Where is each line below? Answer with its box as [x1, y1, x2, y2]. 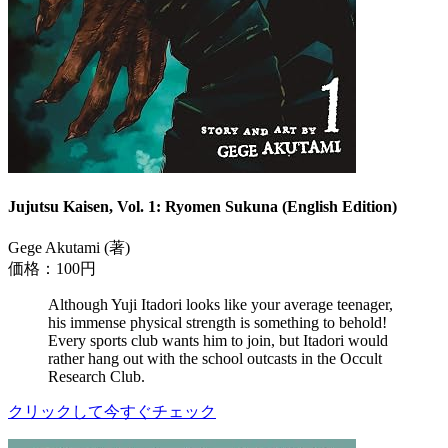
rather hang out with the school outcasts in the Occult [48, 349, 382, 367]
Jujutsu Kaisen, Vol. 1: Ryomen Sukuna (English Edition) [8, 198, 397, 216]
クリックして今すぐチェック [8, 402, 216, 420]
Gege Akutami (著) [8, 238, 130, 256]
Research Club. [48, 367, 145, 385]
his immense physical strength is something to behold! [48, 313, 387, 331]
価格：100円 [8, 259, 96, 277]
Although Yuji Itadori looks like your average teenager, [48, 295, 393, 313]
